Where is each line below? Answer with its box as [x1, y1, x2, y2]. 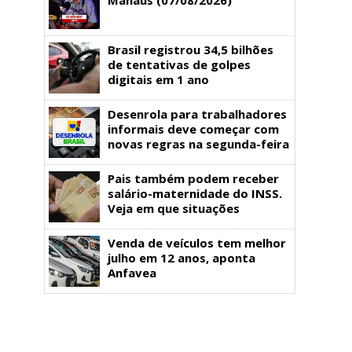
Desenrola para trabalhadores [108, 105, 287, 122]
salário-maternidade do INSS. [108, 185, 282, 201]
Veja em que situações [108, 200, 240, 216]
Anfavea [108, 264, 156, 280]
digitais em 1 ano [108, 71, 209, 87]
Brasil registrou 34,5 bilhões [108, 41, 273, 57]
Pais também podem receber [108, 170, 279, 186]
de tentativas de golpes [108, 56, 251, 72]
